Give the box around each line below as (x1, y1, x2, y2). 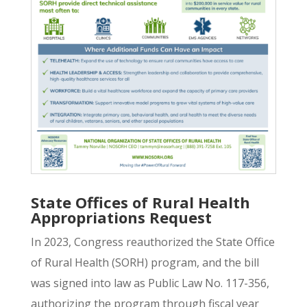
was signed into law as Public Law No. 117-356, (30, 275, 269, 291)
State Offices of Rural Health (30, 191, 250, 212)
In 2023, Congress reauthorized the (30, 234, 216, 249)
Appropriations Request (30, 206, 212, 228)
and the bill (199, 254, 259, 270)
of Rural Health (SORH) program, (30, 254, 199, 270)
